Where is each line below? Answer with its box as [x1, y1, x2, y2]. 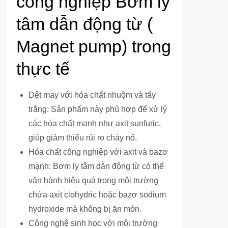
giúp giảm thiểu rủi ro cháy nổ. [28, 133, 137, 142]
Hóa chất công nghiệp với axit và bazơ [28, 148, 168, 156]
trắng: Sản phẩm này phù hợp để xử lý [28, 105, 167, 113]
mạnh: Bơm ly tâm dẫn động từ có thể [28, 162, 164, 170]
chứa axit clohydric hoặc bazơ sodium [28, 190, 166, 199]
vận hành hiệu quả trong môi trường [28, 176, 158, 185]
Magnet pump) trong [16, 37, 171, 56]
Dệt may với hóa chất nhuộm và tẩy [28, 91, 156, 99]
